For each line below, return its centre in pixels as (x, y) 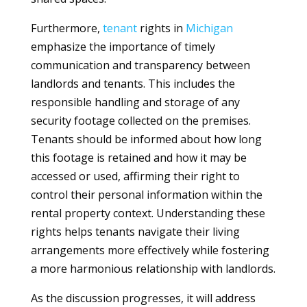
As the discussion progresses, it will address (143, 298)
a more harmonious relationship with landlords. (153, 269)
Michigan (209, 28)
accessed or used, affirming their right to (135, 176)
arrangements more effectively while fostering (150, 250)
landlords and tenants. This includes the (133, 84)
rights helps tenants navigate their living (135, 232)
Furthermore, (66, 28)
